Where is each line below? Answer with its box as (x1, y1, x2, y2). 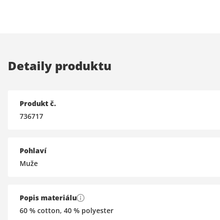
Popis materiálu (20, 192, 77, 202)
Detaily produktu (8, 57, 111, 74)
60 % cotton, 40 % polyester (20, 205, 113, 215)
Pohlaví (20, 145, 47, 155)
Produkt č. (20, 98, 56, 108)
